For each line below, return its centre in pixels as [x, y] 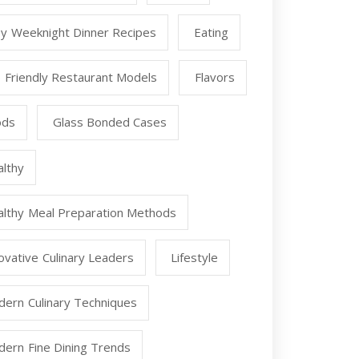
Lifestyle [195, 257]
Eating [211, 32]
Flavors [214, 77]
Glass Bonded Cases [110, 122]
